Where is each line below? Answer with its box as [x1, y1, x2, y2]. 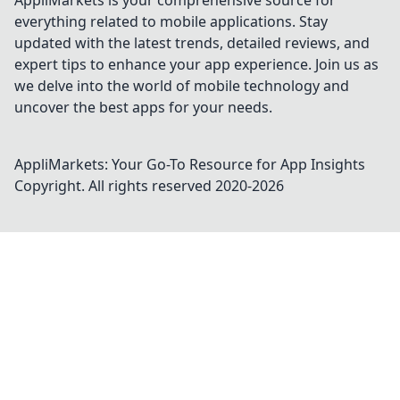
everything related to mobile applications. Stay [14, 12, 328, 31]
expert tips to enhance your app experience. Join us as [14, 54, 379, 74]
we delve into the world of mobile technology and [14, 76, 349, 96]
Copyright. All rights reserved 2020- [14, 176, 252, 196]
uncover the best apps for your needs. [14, 97, 272, 117]
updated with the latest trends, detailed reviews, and [14, 33, 370, 53]
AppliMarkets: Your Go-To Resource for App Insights [14, 154, 365, 174]
